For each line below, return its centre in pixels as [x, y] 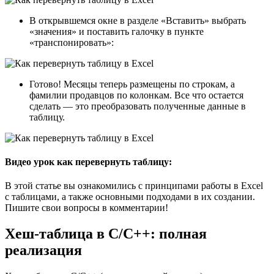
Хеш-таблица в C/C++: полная [106, 234]
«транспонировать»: [72, 42]
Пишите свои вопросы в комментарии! [87, 208]
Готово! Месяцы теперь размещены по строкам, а [132, 84]
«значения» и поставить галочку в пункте [117, 31]
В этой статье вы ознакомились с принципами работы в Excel [134, 186]
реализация [43, 250]
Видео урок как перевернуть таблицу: [88, 162]
